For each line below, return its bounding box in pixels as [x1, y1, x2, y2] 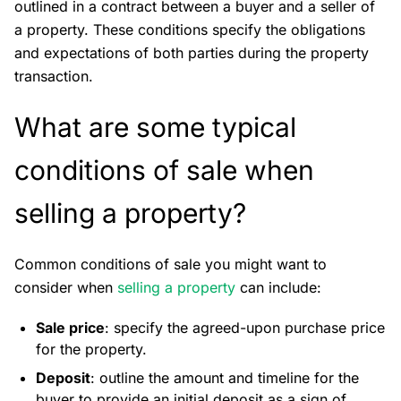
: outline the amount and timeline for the [90, 369, 359, 387]
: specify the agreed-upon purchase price [105, 319, 385, 337]
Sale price [36, 319, 105, 337]
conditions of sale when [14, 154, 314, 186]
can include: [235, 278, 326, 296]
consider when [14, 278, 117, 296]
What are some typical [14, 111, 296, 143]
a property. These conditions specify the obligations [14, 21, 365, 38]
